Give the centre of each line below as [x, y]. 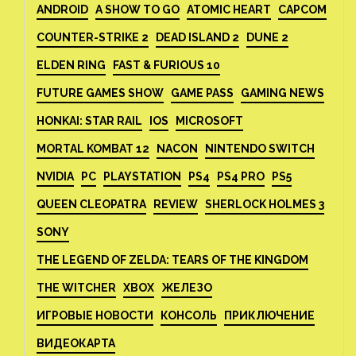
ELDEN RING [71, 65]
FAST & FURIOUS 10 [166, 65]
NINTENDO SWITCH [260, 149]
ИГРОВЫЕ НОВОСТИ [95, 315]
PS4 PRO [241, 176]
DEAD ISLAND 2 [197, 37]
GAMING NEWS [282, 93]
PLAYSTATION [142, 176]
